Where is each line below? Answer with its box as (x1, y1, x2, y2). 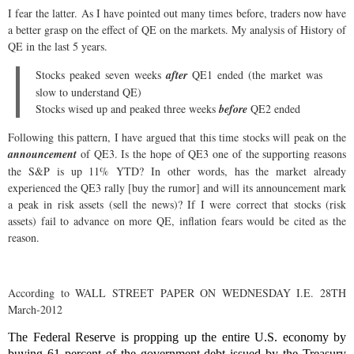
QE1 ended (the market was (187, 66, 322, 82)
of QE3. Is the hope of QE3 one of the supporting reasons (77, 145, 346, 161)
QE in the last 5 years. (8, 38, 107, 54)
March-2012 (8, 301, 62, 317)
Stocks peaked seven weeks (36, 66, 166, 82)
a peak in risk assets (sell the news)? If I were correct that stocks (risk (8, 196, 346, 212)
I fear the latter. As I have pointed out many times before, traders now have (8, 5, 346, 21)
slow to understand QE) (36, 84, 141, 100)
